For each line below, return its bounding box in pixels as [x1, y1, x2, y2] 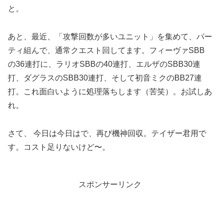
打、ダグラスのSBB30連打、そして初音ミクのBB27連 [8, 74, 202, 82]
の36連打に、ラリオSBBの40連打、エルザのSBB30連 [8, 60, 200, 69]
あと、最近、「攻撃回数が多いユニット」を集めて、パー [8, 32, 212, 41]
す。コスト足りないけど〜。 [8, 141, 110, 152]
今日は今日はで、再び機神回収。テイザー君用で [33, 127, 206, 138]
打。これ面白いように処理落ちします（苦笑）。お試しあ [8, 87, 212, 96]
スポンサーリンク [79, 180, 141, 189]
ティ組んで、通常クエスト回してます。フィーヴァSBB [8, 46, 205, 55]
